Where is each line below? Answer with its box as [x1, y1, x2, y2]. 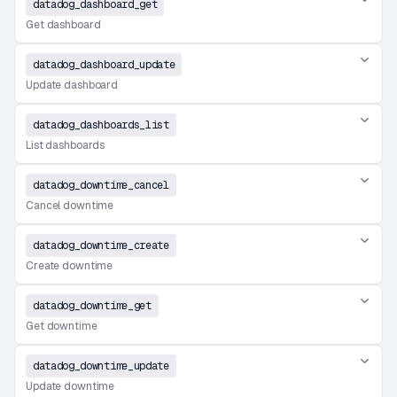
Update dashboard [26, 78, 119, 92]
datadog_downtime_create [33, 238, 169, 253]
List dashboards [26, 138, 105, 152]
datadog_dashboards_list [33, 118, 169, 132]
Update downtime [26, 379, 115, 393]
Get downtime [26, 319, 97, 333]
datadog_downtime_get [33, 299, 152, 313]
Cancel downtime [26, 198, 114, 213]
